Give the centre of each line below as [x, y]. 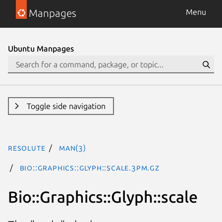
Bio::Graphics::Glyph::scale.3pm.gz [89, 167]
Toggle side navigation [66, 106]
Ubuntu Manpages [41, 49]
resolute [27, 148]
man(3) [73, 148]
